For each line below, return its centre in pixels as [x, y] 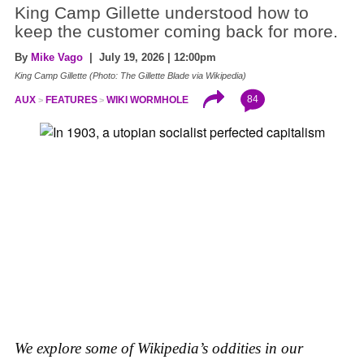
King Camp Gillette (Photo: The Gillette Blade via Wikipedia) [130, 75]
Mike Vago [57, 57]
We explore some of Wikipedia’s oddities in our [159, 349]
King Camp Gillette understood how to [162, 13]
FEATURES [71, 100]
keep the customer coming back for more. [176, 31]
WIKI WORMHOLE [148, 100]
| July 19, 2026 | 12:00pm [149, 57]
